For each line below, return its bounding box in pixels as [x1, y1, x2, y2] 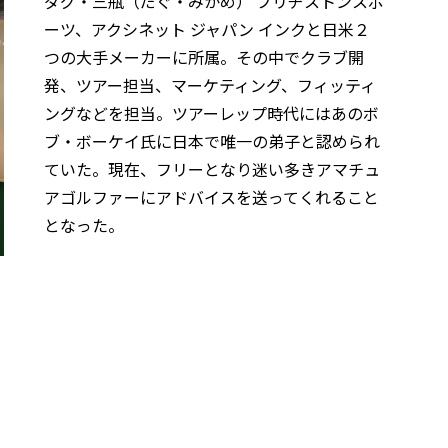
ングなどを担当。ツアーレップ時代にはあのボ [44, 101, 379, 126]
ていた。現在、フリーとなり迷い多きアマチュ [44, 157, 380, 182]
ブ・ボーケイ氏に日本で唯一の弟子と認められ [44, 129, 380, 154]
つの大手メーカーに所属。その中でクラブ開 [44, 45, 364, 70]
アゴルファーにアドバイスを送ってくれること [44, 185, 379, 210]
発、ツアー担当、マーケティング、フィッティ [44, 73, 376, 98]
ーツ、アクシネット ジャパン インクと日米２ [44, 17, 370, 42]
